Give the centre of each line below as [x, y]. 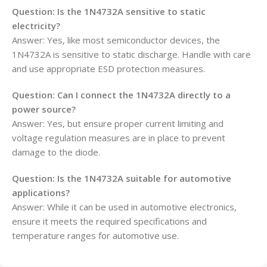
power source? [44, 109]
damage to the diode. [56, 152]
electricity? [36, 26]
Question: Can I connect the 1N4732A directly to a [121, 95]
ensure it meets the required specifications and [109, 221]
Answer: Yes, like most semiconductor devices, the [116, 40]
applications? [41, 193]
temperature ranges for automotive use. [95, 235]
